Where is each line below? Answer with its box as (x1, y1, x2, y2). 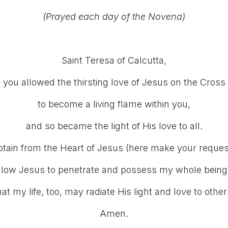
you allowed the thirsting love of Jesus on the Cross (3, 77, 225, 88)
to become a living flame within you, (38, 99, 190, 109)
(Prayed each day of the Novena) (43, 11, 185, 22)
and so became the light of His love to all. (25, 121, 203, 131)
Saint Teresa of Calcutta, (62, 55, 166, 66)
